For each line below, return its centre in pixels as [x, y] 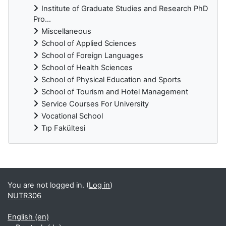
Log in [99, 185]
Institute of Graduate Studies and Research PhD [125, 8]
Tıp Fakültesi [63, 128]
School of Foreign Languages [92, 55]
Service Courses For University [95, 104]
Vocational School [72, 116]
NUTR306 [24, 196]
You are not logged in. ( [48, 185]
